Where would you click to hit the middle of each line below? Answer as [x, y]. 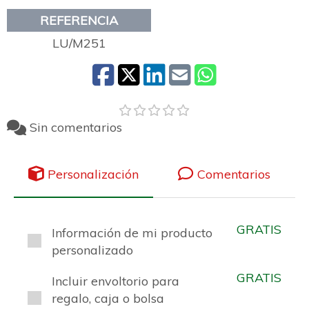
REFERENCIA [79, 20]
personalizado [92, 250]
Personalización [93, 174]
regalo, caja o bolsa [108, 298]
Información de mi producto [132, 232]
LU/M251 [79, 43]
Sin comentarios [76, 127]
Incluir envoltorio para [116, 281]
